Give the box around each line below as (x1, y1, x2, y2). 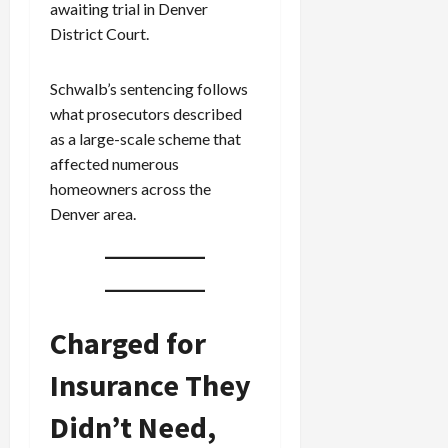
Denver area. (50, 204, 136, 224)
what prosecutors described (50, 104, 242, 124)
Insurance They (50, 366, 251, 405)
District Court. (50, 24, 149, 44)
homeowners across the (50, 179, 211, 199)
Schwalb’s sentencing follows (50, 79, 248, 99)
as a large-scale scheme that (50, 129, 241, 149)
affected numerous (50, 154, 179, 174)
